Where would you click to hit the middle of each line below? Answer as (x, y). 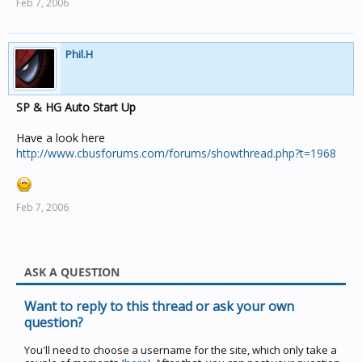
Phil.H (79, 54)
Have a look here (61, 138)
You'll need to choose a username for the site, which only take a (181, 350)
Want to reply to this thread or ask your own (159, 306)
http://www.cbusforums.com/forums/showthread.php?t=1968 (176, 153)
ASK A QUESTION (72, 272)
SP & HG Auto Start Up (76, 107)
